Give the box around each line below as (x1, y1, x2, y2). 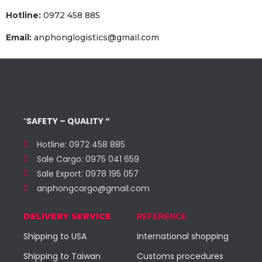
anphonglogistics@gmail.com (32, 32, 159, 43)
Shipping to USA (23, 230, 87, 242)
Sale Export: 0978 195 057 (36, 167, 139, 180)
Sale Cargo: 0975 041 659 (36, 153, 139, 165)
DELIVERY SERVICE (23, 211, 111, 222)
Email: (6, 32, 32, 43)
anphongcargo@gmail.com (36, 182, 150, 194)
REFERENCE (137, 211, 187, 221)
